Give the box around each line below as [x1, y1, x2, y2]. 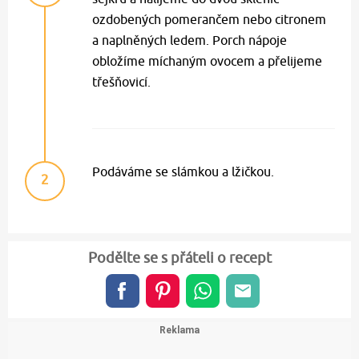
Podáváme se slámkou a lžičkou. [92, 164, 274, 179]
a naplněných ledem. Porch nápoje [92, 33, 287, 48]
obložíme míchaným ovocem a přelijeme [92, 54, 322, 69]
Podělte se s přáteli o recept [87, 249, 272, 267]
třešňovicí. [92, 75, 151, 90]
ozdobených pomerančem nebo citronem [92, 12, 326, 27]
